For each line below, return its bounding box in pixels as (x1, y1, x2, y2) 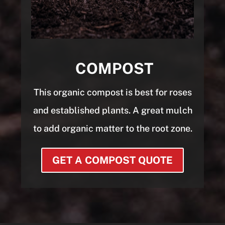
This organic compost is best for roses (33, 86, 192, 97)
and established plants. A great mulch (33, 104, 192, 116)
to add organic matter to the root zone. (33, 123, 192, 134)
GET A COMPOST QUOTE (52, 154, 173, 166)
